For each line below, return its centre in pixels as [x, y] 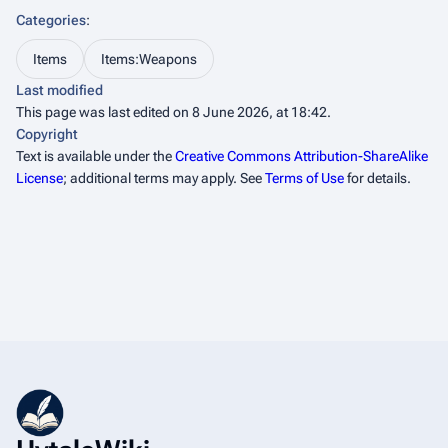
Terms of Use [304, 178]
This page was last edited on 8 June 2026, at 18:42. [173, 112]
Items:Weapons [149, 59]
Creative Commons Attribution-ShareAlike [301, 156]
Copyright [47, 134]
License [39, 178]
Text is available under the [95, 156]
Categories [51, 20]
